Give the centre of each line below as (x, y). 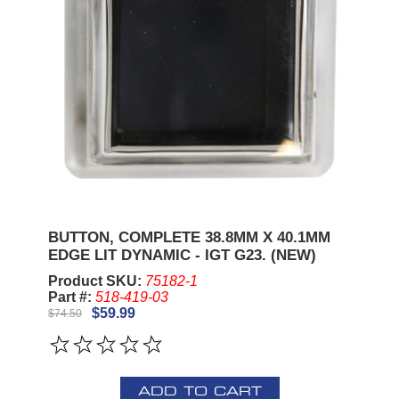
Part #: (71, 297)
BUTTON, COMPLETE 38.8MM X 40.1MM (189, 237)
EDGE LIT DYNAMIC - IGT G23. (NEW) (182, 255)
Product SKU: (96, 281)
